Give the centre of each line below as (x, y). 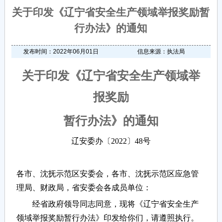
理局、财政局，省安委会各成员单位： (83, 188)
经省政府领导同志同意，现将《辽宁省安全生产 (107, 204)
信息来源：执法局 (161, 52)
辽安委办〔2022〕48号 (111, 141)
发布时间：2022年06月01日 (61, 52)
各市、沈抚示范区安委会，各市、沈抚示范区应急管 (107, 174)
